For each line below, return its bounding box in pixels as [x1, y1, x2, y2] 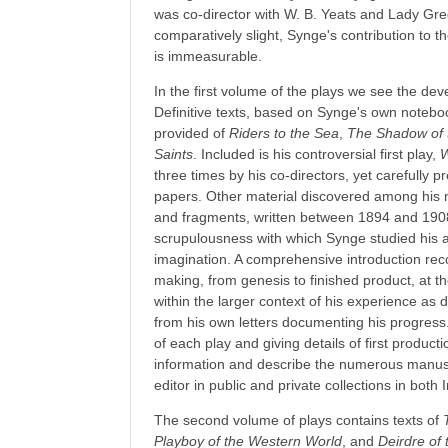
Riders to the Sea [229, 125, 340, 141]
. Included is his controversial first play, [193, 146, 441, 162]
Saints [154, 146, 194, 162]
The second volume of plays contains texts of [154, 412, 444, 428]
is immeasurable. [154, 48, 263, 64]
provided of [154, 125, 230, 141]
